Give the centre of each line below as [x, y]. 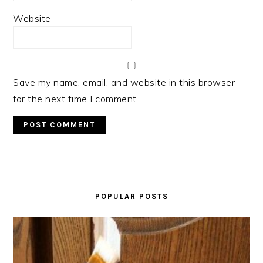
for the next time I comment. [76, 99]
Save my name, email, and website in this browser [124, 82]
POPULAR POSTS [131, 196]
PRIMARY [43, 176]
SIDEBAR [42, 190]
